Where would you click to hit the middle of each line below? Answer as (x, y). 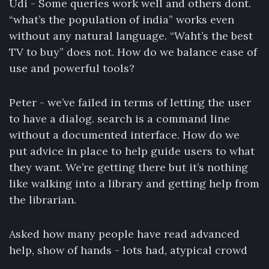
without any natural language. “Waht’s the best (131, 36)
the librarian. (43, 200)
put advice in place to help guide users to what (132, 151)
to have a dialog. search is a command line (119, 119)
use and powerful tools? (72, 68)
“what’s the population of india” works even (122, 20)
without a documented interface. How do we (124, 135)
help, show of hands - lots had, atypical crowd (128, 250)
